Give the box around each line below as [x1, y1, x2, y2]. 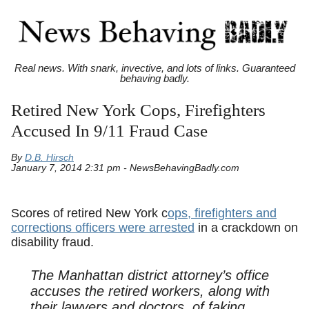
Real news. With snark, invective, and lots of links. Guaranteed [14, 62, 295, 74]
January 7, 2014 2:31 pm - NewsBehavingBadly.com [11, 163, 239, 174]
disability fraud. [11, 235, 94, 249]
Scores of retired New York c [11, 206, 168, 220]
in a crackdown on [195, 220, 298, 235]
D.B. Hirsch [25, 152, 74, 163]
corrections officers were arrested [11, 220, 195, 235]
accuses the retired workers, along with [30, 283, 270, 299]
